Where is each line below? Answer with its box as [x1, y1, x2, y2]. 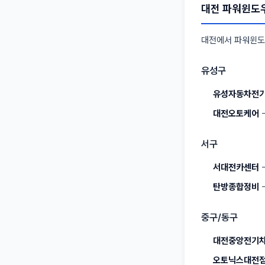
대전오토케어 [213, 108, 259, 119]
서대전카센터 [213, 161, 259, 173]
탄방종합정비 [213, 181, 259, 192]
